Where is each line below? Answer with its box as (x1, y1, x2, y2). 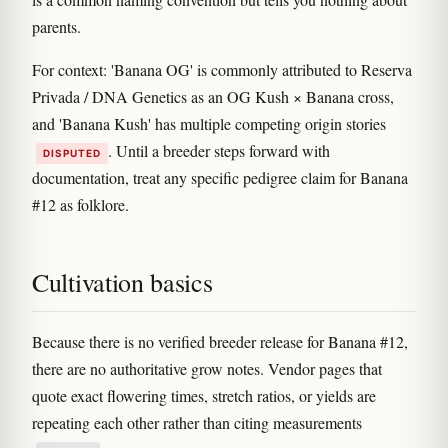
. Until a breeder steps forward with (108, 140, 330, 162)
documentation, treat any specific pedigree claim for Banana (32, 167, 408, 189)
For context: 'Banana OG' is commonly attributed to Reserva (32, 59, 412, 81)
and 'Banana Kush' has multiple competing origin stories (32, 113, 386, 135)
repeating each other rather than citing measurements (32, 412, 362, 434)
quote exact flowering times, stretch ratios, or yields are (32, 385, 376, 407)
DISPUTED (43, 147, 101, 160)
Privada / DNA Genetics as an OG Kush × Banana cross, (32, 86, 394, 108)
